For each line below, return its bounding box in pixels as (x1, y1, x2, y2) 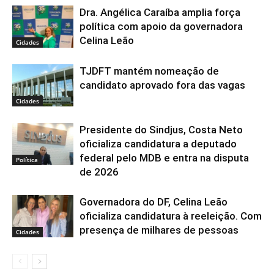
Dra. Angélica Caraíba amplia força (80, 6, 240, 19)
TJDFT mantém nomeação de (80, 65, 219, 78)
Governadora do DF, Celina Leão (80, 196, 228, 209)
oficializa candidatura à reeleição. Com (80, 210, 262, 223)
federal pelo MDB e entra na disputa (80, 152, 249, 165)
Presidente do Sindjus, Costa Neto (80, 124, 243, 136)
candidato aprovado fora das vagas (80, 79, 245, 92)
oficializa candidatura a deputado (80, 138, 237, 150)
